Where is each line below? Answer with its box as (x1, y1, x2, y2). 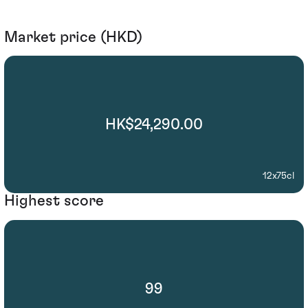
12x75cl (263, 171, 294, 181)
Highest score (4, 193, 104, 209)
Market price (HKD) (4, 29, 142, 45)
